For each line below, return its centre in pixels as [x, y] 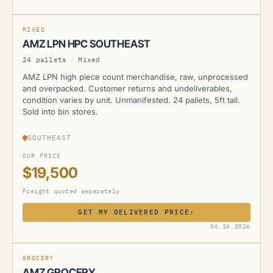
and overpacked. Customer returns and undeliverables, [127, 88]
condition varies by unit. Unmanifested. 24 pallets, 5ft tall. [131, 100]
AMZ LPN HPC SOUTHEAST [87, 44]
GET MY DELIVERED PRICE [134, 212]
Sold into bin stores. [60, 112]
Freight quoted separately [71, 191]
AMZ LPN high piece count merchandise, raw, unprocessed [135, 77]
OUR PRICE [42, 156]
